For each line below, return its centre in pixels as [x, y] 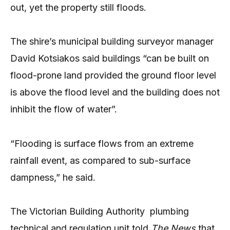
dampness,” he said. [53, 177]
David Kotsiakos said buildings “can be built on [110, 59]
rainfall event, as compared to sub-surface [100, 160]
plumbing [169, 212]
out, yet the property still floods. [78, 8]
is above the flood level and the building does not [115, 92]
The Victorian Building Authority [78, 212]
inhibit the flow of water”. [64, 109]
